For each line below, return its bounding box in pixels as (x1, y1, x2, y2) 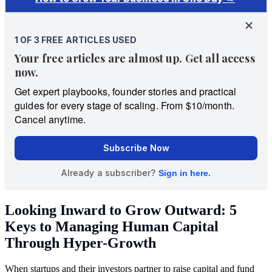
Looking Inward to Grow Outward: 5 (5, 202, 237, 218)
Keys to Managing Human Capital (5, 218, 219, 234)
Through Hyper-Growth (5, 234, 156, 251)
